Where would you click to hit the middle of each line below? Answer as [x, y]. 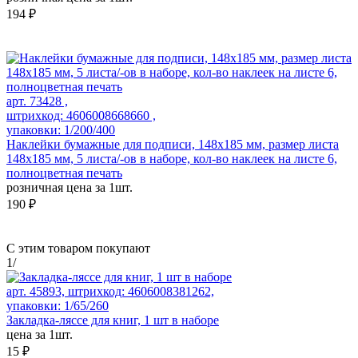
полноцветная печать [64, 173]
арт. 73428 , [37, 101]
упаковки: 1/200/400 [61, 130]
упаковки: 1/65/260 [58, 306]
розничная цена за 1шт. [70, 188]
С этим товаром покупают [78, 249]
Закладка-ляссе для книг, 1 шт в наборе [113, 320]
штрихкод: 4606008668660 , [81, 116]
